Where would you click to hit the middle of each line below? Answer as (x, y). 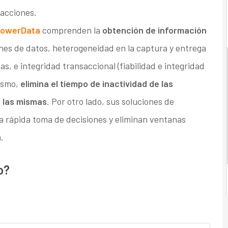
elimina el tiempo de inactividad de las (96, 84)
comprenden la (71, 30)
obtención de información (154, 30)
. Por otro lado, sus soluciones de (110, 102)
